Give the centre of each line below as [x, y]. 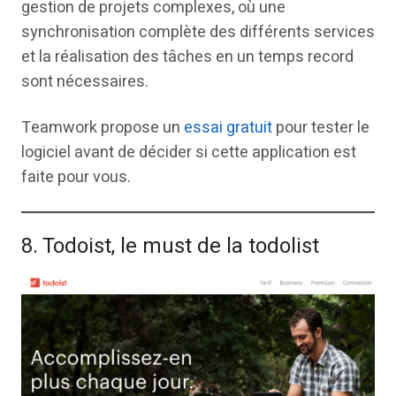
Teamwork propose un [103, 127]
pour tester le [321, 127]
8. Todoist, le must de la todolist [170, 246]
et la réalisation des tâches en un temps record [187, 57]
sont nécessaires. [85, 81]
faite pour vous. [76, 177]
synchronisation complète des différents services [198, 32]
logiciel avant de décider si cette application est [189, 152]
